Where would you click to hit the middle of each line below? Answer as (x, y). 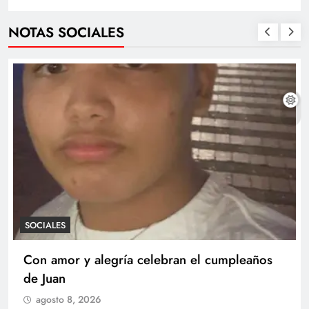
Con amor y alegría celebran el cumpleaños (148, 259)
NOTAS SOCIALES (66, 32)
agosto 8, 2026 (69, 299)
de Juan (44, 278)
